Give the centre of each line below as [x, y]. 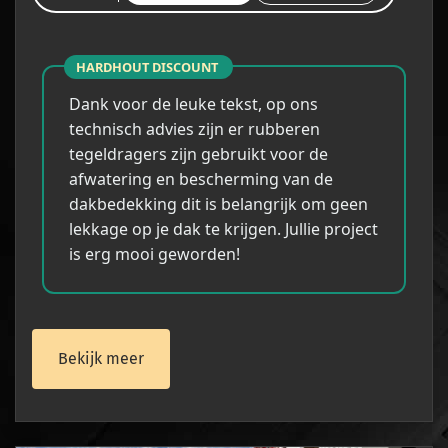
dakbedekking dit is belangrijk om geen [218, 204]
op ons [292, 104]
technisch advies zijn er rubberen [194, 129]
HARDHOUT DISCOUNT [148, 67]
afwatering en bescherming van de [201, 179]
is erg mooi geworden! [154, 254]
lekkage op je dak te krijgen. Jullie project [223, 229]
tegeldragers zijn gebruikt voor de [198, 154]
